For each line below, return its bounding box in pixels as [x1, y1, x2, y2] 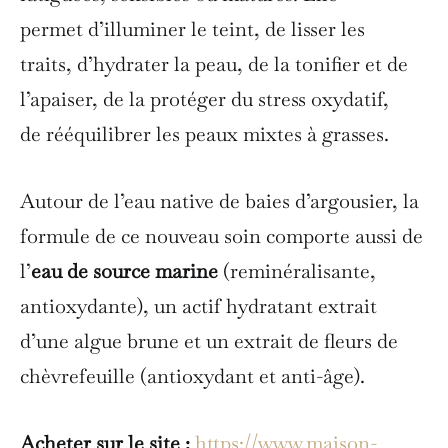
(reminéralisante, [218, 257, 376, 284]
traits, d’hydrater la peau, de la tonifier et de [20, 50, 408, 77]
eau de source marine [31, 257, 218, 284]
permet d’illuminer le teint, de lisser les [20, 15, 365, 42]
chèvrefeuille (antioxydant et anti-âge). [20, 362, 365, 389]
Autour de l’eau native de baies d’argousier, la [20, 187, 419, 214]
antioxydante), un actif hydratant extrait [20, 292, 377, 319]
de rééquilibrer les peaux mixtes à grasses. [20, 120, 389, 147]
